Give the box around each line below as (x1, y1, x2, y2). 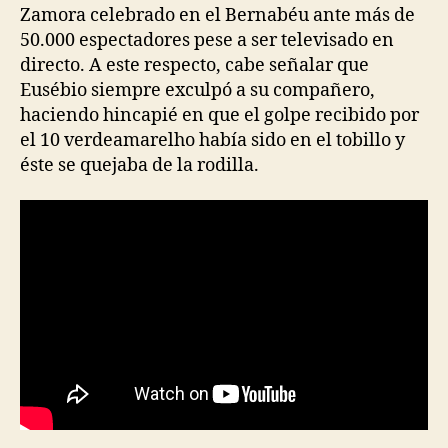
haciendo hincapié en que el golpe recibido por (20, 103, 419, 127)
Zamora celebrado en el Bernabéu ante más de (20, 3, 415, 27)
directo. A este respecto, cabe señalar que (20, 53, 369, 77)
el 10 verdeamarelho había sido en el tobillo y (20, 128, 405, 152)
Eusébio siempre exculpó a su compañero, (20, 78, 375, 102)
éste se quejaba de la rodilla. (20, 153, 259, 177)
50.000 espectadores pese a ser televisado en (20, 28, 394, 52)
